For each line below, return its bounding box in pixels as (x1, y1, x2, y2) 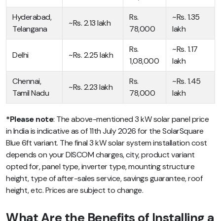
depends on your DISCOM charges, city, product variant (6, 149, 195, 160)
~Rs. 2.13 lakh (69, 18, 110, 29)
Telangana (12, 24, 47, 35)
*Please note (6, 114, 53, 125)
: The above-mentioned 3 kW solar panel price (53, 114, 209, 125)
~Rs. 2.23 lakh (69, 82, 112, 93)
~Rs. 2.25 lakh (69, 50, 113, 61)
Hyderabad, (12, 12, 51, 23)
